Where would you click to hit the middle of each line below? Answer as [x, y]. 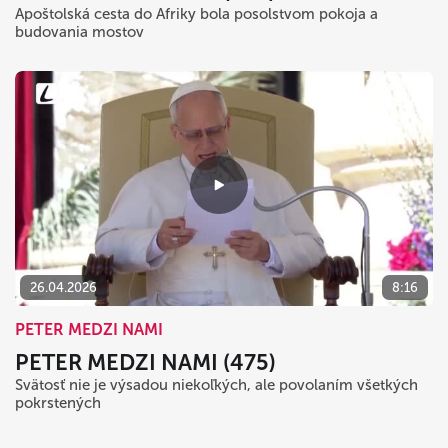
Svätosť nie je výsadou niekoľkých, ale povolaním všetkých [216, 384]
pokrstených [58, 402]
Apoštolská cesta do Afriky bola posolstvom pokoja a [196, 13]
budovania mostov [79, 31]
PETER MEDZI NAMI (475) [145, 362]
